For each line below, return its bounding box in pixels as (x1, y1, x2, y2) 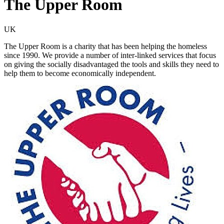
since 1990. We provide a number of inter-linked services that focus (4, 50, 216, 59)
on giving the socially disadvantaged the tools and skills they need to (4, 59, 219, 68)
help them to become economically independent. (4, 68, 156, 77)
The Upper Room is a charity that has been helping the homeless (4, 41, 207, 50)
